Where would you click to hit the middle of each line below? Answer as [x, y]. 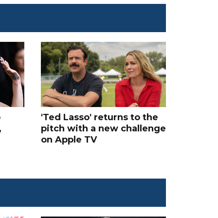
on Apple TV [69, 140]
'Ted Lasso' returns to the [99, 118]
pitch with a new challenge [103, 129]
